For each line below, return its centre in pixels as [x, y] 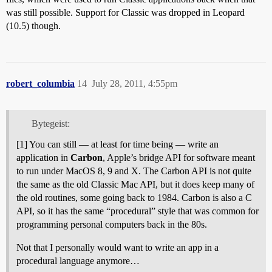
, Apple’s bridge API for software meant [179, 158]
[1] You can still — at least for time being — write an [117, 144]
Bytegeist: [50, 124]
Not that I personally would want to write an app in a [117, 248]
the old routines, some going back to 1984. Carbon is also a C [134, 198]
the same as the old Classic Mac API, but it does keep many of [135, 185]
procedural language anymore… [78, 261]
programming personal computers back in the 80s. [112, 225]
